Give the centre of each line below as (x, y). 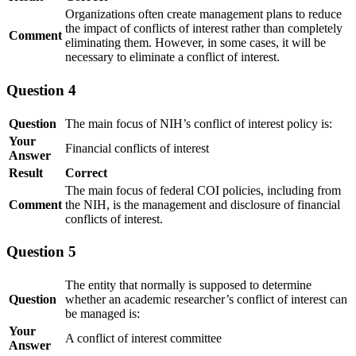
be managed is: (103, 314)
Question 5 (41, 252)
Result (26, 172)
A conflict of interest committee (143, 339)
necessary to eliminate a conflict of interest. (172, 57)
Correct (86, 172)
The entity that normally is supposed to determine (188, 285)
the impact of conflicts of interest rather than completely (204, 29)
